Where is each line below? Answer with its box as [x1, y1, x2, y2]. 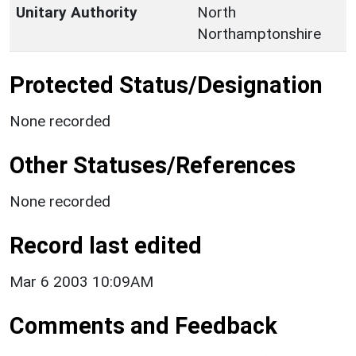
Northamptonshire [197, 24, 321, 43]
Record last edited [10, 231, 202, 259]
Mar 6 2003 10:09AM [10, 272, 153, 291]
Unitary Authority [16, 2, 137, 21]
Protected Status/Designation [10, 71, 323, 99]
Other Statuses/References [10, 151, 296, 179]
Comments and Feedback [10, 311, 277, 339]
